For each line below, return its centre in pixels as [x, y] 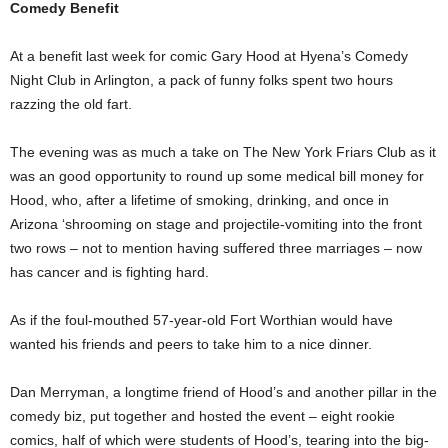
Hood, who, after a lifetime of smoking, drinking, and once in [199, 200]
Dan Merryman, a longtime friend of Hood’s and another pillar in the [223, 392]
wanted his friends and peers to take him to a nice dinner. [191, 344]
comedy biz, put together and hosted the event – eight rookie [202, 416]
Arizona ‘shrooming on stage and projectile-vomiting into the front [216, 224]
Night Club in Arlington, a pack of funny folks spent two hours [201, 80]
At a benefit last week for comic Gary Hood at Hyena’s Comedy [209, 56]
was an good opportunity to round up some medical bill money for [217, 176]
